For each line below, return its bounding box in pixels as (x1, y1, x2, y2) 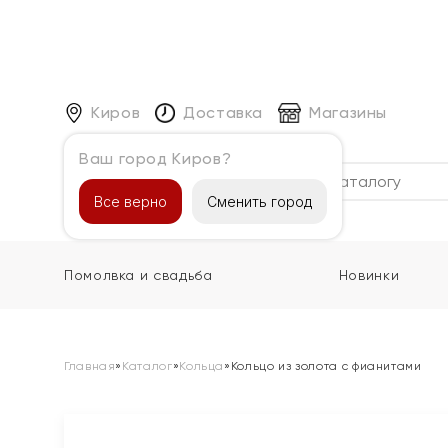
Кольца (179, 359, 225, 373)
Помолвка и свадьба (64, 267, 213, 283)
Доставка (182, 102, 264, 122)
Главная (64, 359, 116, 373)
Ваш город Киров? (79, 148, 232, 168)
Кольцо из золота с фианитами (230, 359, 422, 373)
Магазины (308, 102, 388, 122)
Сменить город (207, 192, 312, 210)
